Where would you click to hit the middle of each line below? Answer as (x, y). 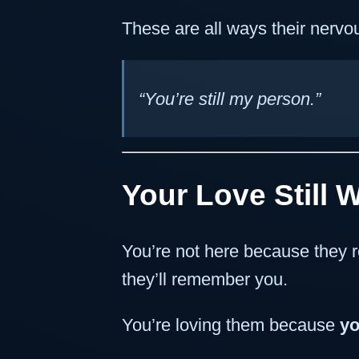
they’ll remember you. (205, 279)
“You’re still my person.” (229, 99)
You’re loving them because (231, 325)
